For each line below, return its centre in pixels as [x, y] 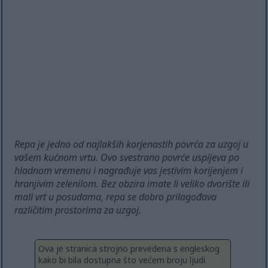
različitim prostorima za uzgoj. [78, 210]
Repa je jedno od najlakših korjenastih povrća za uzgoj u [132, 144]
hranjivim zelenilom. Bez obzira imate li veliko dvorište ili [132, 184]
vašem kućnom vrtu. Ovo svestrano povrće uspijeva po [127, 158]
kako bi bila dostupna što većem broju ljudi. [123, 260]
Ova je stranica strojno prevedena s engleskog [129, 249]
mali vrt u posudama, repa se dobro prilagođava [116, 197]
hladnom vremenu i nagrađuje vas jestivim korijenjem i [129, 171]
